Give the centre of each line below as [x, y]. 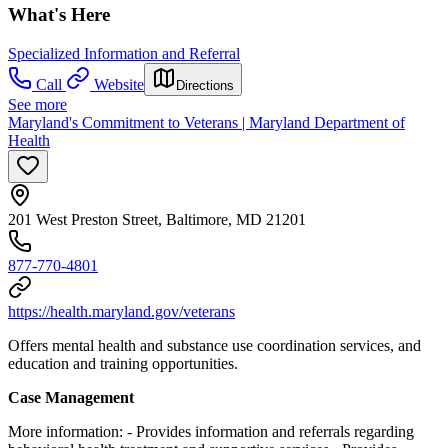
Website [119, 84]
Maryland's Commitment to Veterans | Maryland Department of [206, 122]
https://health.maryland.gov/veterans [121, 311]
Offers [30, 345]
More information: [67, 431]
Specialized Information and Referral [124, 53]
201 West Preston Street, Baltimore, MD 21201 [157, 219]
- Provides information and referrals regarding [270, 431]
